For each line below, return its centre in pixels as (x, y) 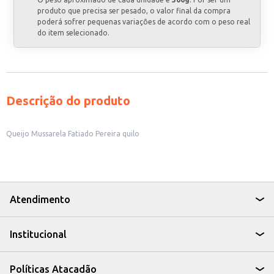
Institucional (38, 234)
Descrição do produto (68, 101)
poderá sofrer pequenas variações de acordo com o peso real (144, 22)
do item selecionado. (74, 33)
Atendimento (40, 199)
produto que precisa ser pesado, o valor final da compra (134, 11)
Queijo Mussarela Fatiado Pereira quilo (73, 134)
